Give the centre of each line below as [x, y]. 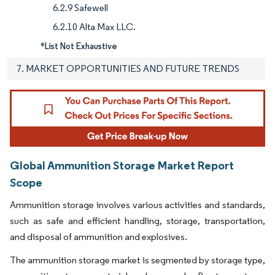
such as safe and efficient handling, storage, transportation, [137, 221]
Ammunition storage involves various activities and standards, [137, 205]
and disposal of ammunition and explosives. [99, 237]
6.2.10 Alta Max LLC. [94, 26]
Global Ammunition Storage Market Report [122, 165]
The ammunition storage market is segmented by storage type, [137, 260]
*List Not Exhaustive [79, 46]
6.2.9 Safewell [80, 7]
